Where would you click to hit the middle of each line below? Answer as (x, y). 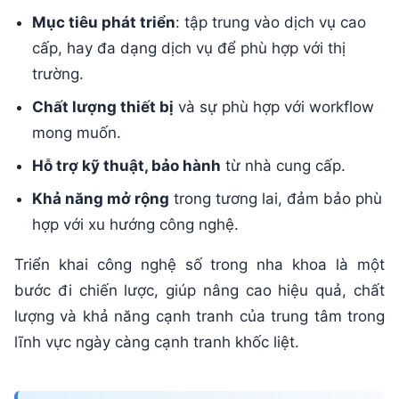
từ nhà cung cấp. (283, 165)
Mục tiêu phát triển (104, 22)
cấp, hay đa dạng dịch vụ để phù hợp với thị (189, 48)
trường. (58, 73)
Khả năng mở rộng (101, 198)
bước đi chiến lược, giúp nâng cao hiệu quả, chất (199, 290)
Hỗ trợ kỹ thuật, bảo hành (126, 165)
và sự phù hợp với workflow (274, 106)
